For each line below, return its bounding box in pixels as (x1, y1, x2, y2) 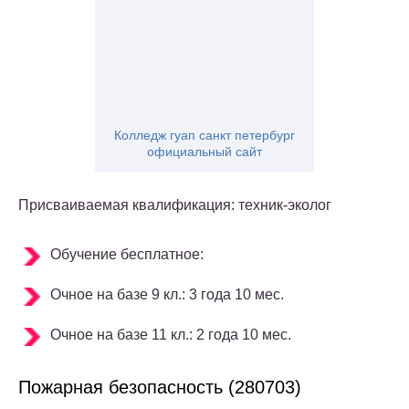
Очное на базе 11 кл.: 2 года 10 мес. (50, 327, 291, 343)
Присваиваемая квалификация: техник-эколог (18, 197, 331, 214)
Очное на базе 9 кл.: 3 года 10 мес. (50, 287, 284, 303)
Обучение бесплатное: (50, 246, 204, 263)
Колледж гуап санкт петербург (114, 128, 295, 143)
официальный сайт (147, 144, 262, 160)
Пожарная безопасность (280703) (18, 377, 301, 398)
